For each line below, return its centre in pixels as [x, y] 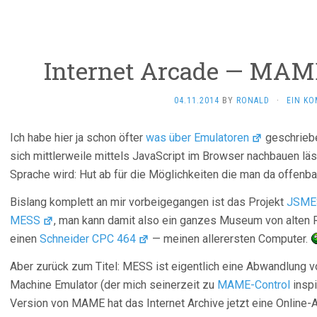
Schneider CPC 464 [88, 239]
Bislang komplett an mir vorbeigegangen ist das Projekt [148, 202]
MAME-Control [254, 285]
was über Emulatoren [197, 138]
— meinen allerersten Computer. [230, 239]
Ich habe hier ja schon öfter [78, 138]
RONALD [253, 100]
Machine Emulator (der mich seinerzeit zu [114, 285]
